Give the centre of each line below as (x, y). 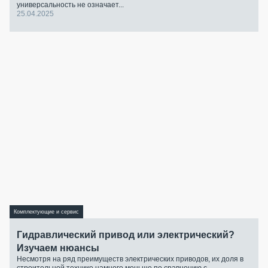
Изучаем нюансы (58, 248)
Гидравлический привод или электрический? (126, 235)
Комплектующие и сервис (46, 211)
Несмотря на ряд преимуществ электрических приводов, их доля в (130, 259)
